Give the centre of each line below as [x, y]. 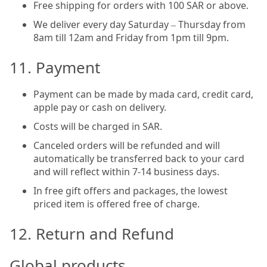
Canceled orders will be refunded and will [127, 145]
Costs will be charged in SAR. [98, 126]
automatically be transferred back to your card [139, 158]
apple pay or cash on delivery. [100, 107]
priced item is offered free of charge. [117, 204]
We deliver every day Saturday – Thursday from [139, 24]
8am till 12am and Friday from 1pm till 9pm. [131, 37]
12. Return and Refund [92, 233]
